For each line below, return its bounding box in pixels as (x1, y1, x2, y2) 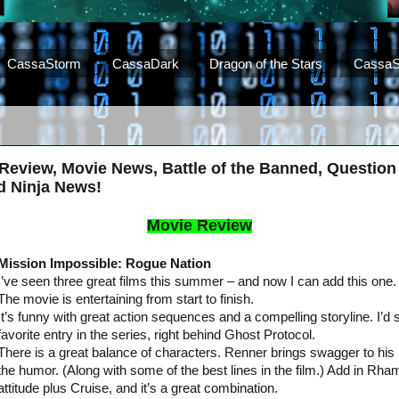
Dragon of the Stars (209, 55, 323, 71)
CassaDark (111, 55, 179, 71)
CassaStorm (6, 55, 81, 71)
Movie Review (147, 216, 252, 235)
